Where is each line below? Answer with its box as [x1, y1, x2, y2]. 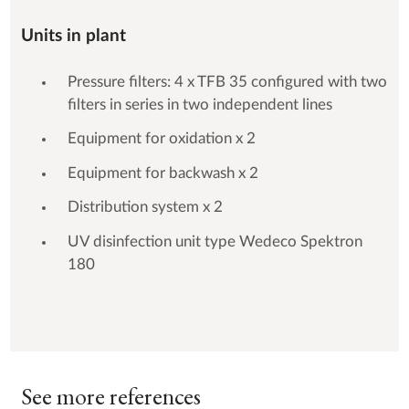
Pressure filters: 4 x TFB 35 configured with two [67, 74, 387, 89]
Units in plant [21, 26, 127, 45]
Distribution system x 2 [67, 200, 223, 215]
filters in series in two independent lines [67, 97, 332, 112]
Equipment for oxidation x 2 [67, 131, 256, 147]
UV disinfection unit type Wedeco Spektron [67, 234, 362, 249]
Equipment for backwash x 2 [67, 165, 258, 181]
